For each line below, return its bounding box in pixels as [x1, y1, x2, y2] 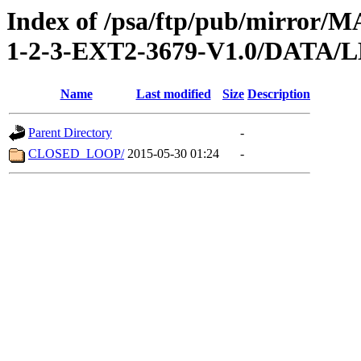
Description [247, 87, 310, 102]
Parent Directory [28, 126, 112, 140]
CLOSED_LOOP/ [28, 147, 124, 161]
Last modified [135, 87, 211, 102]
